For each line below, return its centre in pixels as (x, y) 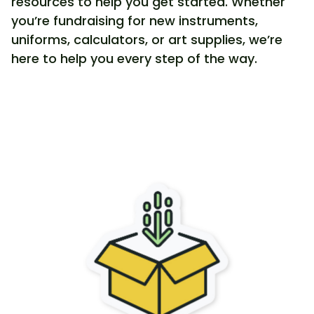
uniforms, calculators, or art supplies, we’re (147, 40)
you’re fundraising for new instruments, (135, 21)
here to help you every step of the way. (136, 59)
